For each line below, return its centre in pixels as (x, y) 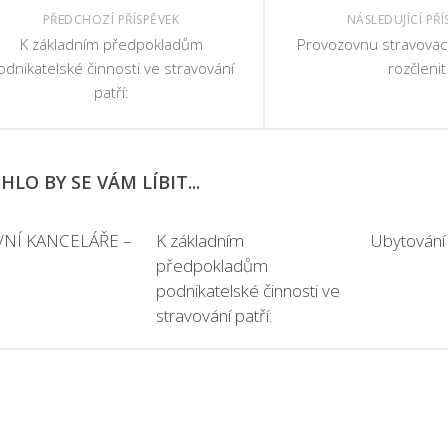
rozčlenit (417, 68)
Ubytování (407, 240)
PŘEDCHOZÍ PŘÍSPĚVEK (111, 19)
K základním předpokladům (111, 44)
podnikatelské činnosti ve (248, 290)
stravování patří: (214, 315)
